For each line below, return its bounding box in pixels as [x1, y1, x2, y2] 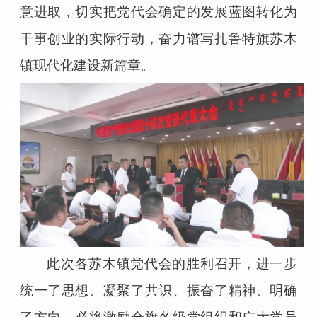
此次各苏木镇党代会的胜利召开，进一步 [47, 255, 298, 271]
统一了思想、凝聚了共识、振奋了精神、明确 [19, 282, 298, 298]
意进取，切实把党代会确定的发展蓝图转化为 [19, 4, 298, 19]
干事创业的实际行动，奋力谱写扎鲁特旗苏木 [19, 30, 298, 46]
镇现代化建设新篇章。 [19, 57, 154, 73]
